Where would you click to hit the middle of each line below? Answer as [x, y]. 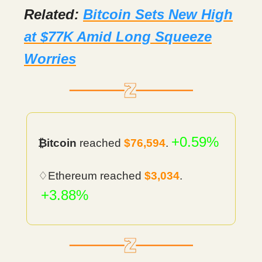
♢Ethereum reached [91, 176]
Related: [54, 14]
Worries [50, 59]
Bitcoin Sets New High [158, 14]
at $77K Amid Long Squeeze [118, 37]
